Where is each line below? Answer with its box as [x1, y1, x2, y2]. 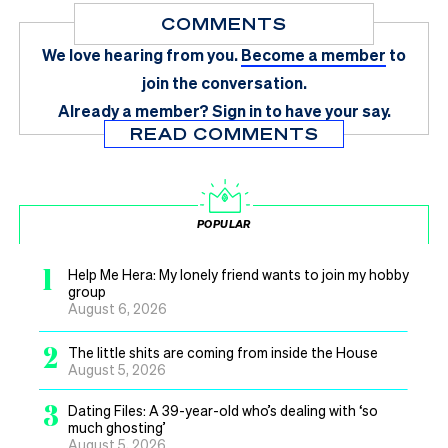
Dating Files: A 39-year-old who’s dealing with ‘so [68, 400, 378, 419]
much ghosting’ [68, 417, 166, 436]
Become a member [241, 43, 386, 65]
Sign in [211, 99, 262, 121]
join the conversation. [141, 71, 307, 93]
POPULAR [197, 216, 251, 231]
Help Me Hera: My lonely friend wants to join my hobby [68, 264, 409, 283]
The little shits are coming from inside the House [68, 342, 378, 361]
